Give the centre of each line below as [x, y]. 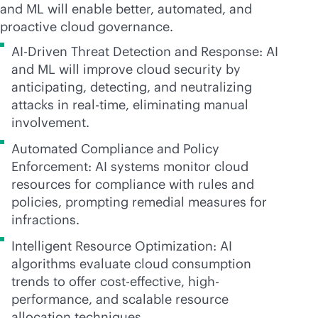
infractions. [45, 220]
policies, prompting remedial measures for [139, 202]
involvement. [50, 122]
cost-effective [141, 281]
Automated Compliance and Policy [115, 149]
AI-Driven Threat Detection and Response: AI [145, 51]
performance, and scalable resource [120, 299]
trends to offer [56, 281]
